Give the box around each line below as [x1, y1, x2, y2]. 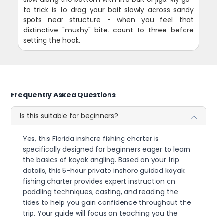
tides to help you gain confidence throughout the [23, 198, 192, 207]
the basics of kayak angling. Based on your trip [23, 155, 180, 165]
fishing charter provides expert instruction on [23, 176, 176, 186]
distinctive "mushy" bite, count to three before [23, 25, 194, 35]
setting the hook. [23, 35, 81, 45]
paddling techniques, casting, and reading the [23, 187, 179, 197]
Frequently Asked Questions [11, 90, 116, 100]
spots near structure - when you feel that [23, 15, 194, 25]
